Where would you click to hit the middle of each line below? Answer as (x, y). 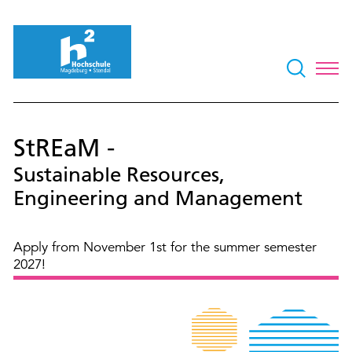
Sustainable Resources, (119, 174)
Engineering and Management (158, 198)
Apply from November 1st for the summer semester (165, 247)
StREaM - (64, 148)
